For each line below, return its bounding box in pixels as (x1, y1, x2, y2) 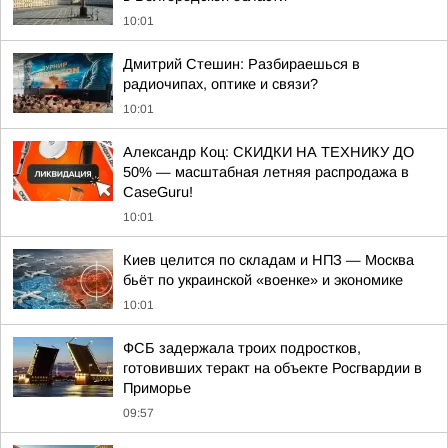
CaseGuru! (123, 184, 193, 200)
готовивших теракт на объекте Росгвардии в (123, 360, 422, 376)
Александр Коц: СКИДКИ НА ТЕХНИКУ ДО (123, 144, 414, 160)
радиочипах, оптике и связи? (123, 76, 318, 92)
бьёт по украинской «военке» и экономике (123, 272, 403, 288)
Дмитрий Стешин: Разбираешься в (123, 56, 360, 72)
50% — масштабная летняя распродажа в (123, 164, 409, 180)
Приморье (123, 380, 191, 396)
